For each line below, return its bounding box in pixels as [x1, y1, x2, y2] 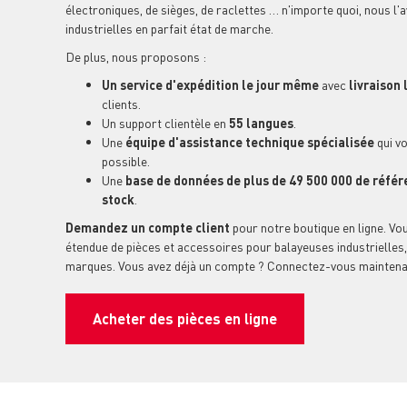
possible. [102, 153, 150, 170]
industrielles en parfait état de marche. [65, 20, 273, 37]
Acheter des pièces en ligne [93, 309, 277, 329]
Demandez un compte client [65, 219, 233, 236]
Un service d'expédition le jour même [102, 76, 319, 94]
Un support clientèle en [102, 114, 229, 132]
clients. [102, 95, 141, 113]
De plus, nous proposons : [65, 48, 206, 65]
